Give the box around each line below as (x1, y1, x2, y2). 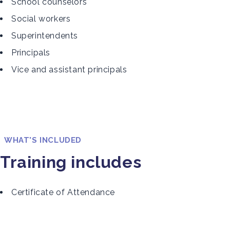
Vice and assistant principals (11, 65, 127, 74)
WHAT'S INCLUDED (4, 136, 82, 145)
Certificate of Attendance (11, 187, 115, 197)
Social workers (11, 14, 71, 24)
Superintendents (11, 31, 78, 41)
